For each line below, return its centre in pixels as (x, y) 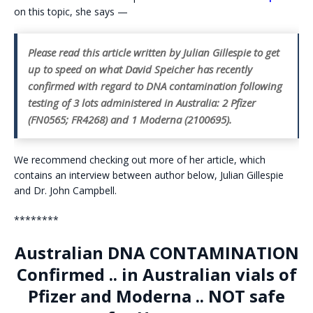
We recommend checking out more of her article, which (140, 160)
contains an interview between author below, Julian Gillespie (149, 175)
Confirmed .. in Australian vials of (156, 275)
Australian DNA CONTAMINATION (156, 253)
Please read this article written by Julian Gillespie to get (154, 53)
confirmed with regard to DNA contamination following (155, 86)
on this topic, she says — (71, 12)
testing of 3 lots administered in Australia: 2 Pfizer (142, 103)
